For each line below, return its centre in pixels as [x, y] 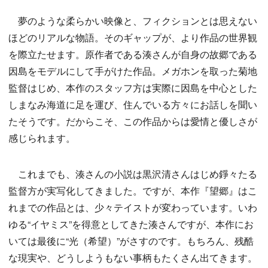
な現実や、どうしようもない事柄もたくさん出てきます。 [133, 258]
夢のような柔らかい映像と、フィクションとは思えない [133, 21]
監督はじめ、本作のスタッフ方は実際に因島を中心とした [133, 88]
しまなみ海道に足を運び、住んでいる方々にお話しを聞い [133, 105]
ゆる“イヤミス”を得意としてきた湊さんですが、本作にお [131, 224]
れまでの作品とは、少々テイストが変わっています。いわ [133, 208]
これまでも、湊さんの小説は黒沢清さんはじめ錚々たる [133, 174]
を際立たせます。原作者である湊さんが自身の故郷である [133, 54]
